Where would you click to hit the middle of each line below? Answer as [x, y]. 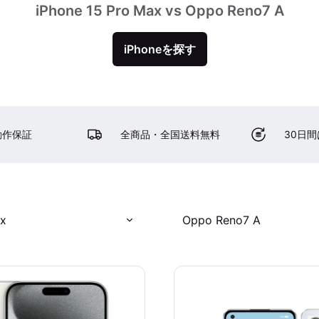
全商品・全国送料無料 [171, 134]
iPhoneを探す [159, 49]
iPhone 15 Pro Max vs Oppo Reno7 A [159, 11]
